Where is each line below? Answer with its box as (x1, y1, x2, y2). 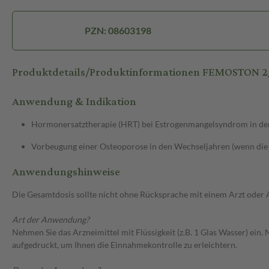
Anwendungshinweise (12, 162, 120, 183)
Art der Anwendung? (12, 214, 89, 225)
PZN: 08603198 (84, 25, 151, 37)
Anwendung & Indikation (12, 91, 136, 113)
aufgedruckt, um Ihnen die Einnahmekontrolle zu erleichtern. (12, 240, 237, 250)
